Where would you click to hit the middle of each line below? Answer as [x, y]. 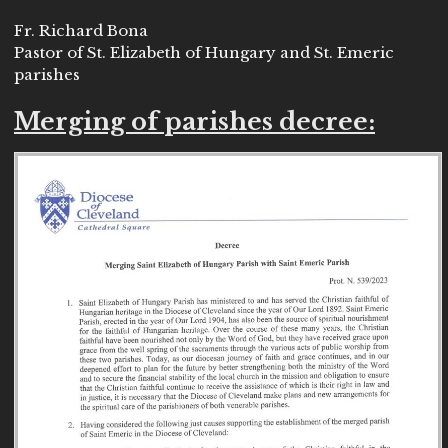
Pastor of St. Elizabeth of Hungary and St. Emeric [204, 52]
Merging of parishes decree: [194, 121]
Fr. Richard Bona [81, 30]
